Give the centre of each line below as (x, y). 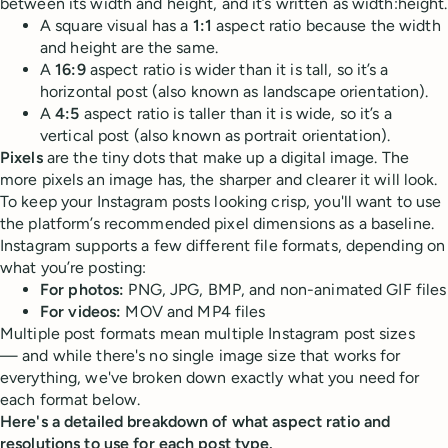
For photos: (84, 289)
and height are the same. (129, 47)
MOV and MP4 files (195, 311)
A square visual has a (116, 25)
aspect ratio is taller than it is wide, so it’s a (235, 113)
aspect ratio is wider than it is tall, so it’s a (239, 69)
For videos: (83, 311)
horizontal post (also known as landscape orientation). (234, 91)
